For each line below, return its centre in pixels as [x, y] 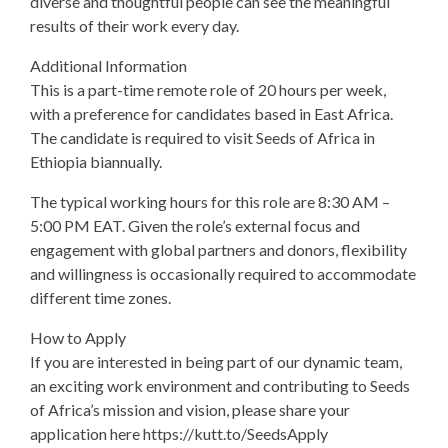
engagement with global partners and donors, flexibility [218, 249]
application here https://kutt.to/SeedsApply [179, 433]
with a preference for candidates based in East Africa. [211, 113]
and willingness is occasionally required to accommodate [223, 273]
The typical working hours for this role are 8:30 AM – [210, 201]
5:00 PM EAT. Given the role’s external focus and [195, 225]
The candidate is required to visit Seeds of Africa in [202, 137]
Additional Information [108, 65]
